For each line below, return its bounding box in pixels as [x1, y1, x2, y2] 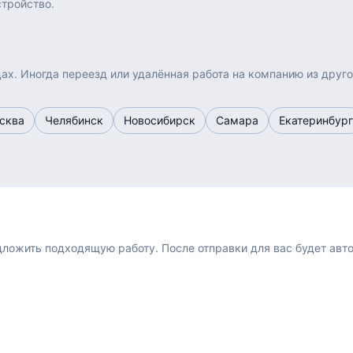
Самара [216, 113, 258, 127]
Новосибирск [124, 113, 195, 127]
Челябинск [45, 113, 103, 127]
